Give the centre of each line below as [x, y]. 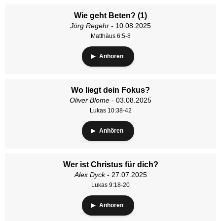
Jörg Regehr [90, 26]
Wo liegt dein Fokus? [110, 90]
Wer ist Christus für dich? [110, 165]
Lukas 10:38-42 [110, 110]
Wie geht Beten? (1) [110, 16]
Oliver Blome [90, 100]
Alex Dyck [90, 175]
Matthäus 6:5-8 [110, 36]
